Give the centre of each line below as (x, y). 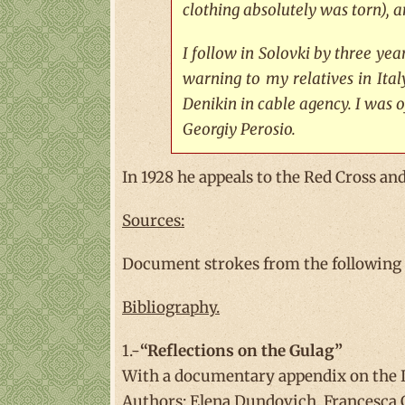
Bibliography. (171, 308)
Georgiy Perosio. (239, 130)
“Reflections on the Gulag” (241, 351)
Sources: (153, 221)
